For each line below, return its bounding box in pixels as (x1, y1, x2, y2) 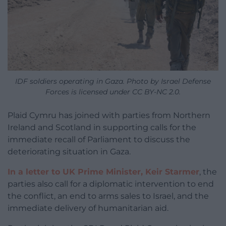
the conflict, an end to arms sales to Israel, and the (8, 191, 209, 201)
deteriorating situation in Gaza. (8, 147, 131, 157)
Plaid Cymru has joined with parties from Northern (8, 110, 210, 121)
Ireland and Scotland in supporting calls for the (8, 123, 196, 133)
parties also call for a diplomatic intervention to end (8, 179, 214, 189)
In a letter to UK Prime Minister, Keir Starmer (8, 167, 199, 177)
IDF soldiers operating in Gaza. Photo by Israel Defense (15, 77, 211, 86)
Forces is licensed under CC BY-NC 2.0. (45, 87, 181, 97)
